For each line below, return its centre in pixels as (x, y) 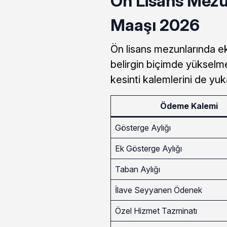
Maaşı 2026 (155, 25)
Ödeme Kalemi (189, 106)
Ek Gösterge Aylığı (148, 148)
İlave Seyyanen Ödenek (158, 190)
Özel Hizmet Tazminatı (156, 211)
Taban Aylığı (137, 169)
